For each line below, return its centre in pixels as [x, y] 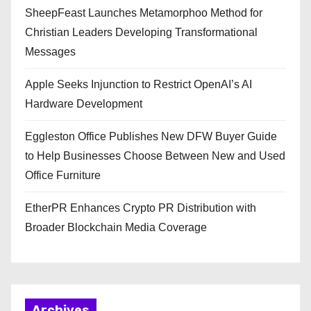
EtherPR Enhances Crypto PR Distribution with [141, 208]
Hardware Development [84, 103]
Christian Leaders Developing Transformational [141, 32]
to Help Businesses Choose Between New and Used [155, 155]
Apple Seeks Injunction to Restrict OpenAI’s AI [138, 84]
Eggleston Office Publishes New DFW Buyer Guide [151, 136]
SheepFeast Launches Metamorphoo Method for [144, 12]
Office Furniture [63, 175]
